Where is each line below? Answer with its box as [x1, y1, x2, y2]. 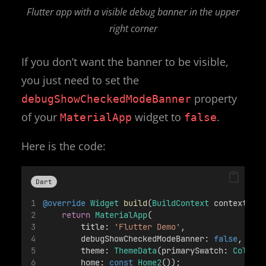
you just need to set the [21, 72, 139, 87]
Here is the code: [21, 138, 106, 153]
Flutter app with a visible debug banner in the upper [27, 5, 239, 18]
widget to [132, 109, 184, 124]
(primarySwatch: [157, 245, 233, 256]
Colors [233, 245, 262, 256]
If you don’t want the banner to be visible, [21, 54, 229, 69]
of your [21, 109, 60, 124]
